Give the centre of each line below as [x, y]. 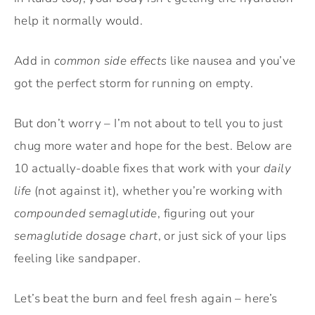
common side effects [110, 61]
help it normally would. [79, 21]
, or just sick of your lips [222, 236]
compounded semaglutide [86, 214]
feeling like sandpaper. [78, 259]
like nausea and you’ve [231, 61]
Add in [34, 61]
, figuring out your [206, 214]
